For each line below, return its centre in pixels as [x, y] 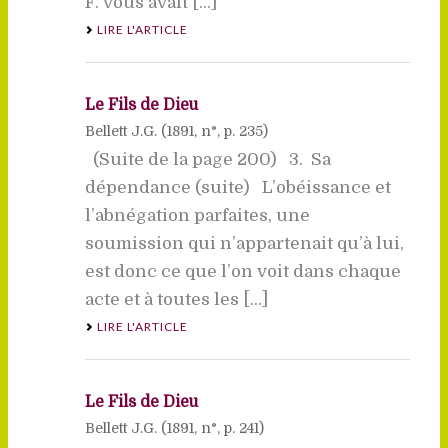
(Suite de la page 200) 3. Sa [207, 159]
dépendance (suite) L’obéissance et [237, 187]
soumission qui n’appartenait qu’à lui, [244, 243]
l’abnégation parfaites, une [197, 215]
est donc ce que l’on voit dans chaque [242, 271]
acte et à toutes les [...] [176, 299]
